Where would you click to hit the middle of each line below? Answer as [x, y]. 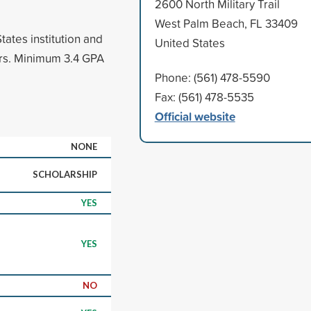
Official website [195, 116]
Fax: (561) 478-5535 [204, 96]
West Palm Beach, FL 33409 [226, 23]
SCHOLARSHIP [65, 174]
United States [190, 42]
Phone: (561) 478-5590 [212, 77]
